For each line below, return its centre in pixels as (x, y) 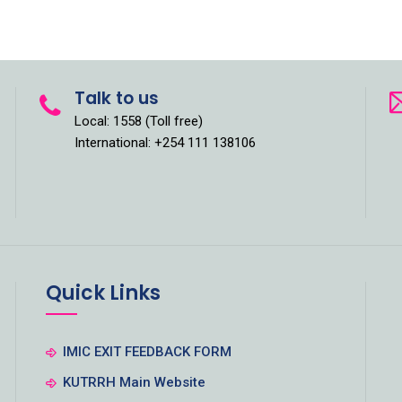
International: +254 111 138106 (165, 142)
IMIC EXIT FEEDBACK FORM (147, 351)
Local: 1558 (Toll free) (139, 121)
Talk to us (117, 98)
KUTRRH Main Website (134, 382)
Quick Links (103, 293)
